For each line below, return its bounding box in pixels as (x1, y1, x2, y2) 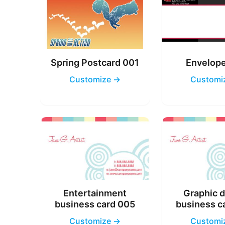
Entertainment (63, 187, 127, 198)
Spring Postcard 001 (50, 57, 139, 68)
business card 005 (54, 198, 135, 209)
